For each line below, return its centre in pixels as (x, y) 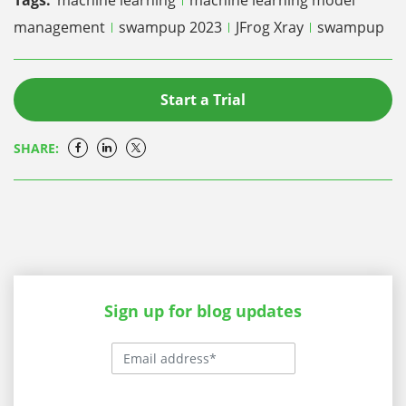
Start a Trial (203, 99)
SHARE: (36, 148)
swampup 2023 (172, 27)
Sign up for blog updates (203, 310)
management (61, 27)
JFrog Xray (271, 27)
